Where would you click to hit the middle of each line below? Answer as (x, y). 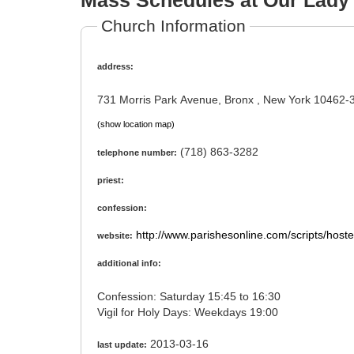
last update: (122, 345)
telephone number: (137, 153)
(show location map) (136, 124)
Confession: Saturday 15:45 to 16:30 (246, 297)
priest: (111, 181)
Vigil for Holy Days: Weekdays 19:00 (265, 313)
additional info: (129, 264)
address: (115, 66)
